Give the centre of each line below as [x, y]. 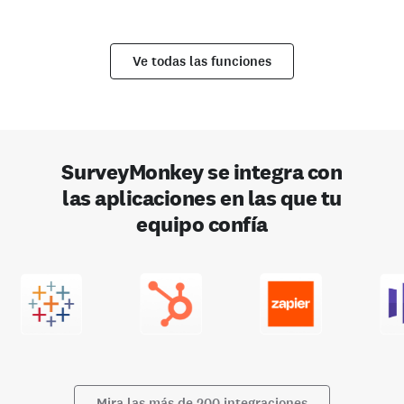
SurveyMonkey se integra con [202, 172]
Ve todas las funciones [202, 62]
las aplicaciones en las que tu [202, 198]
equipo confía [202, 225]
